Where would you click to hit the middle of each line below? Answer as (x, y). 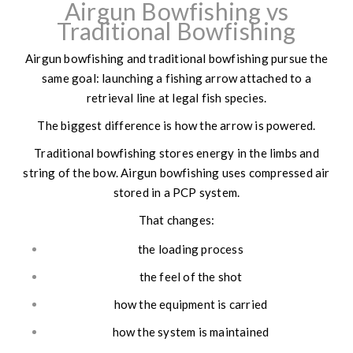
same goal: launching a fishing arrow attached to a (176, 78)
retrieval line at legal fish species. (176, 98)
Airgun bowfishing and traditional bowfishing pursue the (176, 59)
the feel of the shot (191, 277)
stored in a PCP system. (176, 193)
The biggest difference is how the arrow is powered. (176, 126)
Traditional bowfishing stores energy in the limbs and (176, 153)
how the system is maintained (191, 332)
